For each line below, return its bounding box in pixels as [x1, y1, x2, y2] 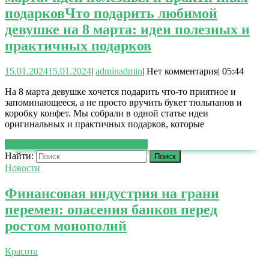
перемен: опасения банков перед [5, 202, 217, 218]
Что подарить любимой [65, 5, 217, 22]
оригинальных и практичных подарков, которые [5, 119, 204, 130]
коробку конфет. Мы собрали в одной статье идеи [5, 108, 208, 119]
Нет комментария [147, 66, 218, 77]
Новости [5, 163, 40, 174]
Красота [5, 246, 38, 257]
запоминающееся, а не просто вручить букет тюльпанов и [5, 97, 242, 108]
